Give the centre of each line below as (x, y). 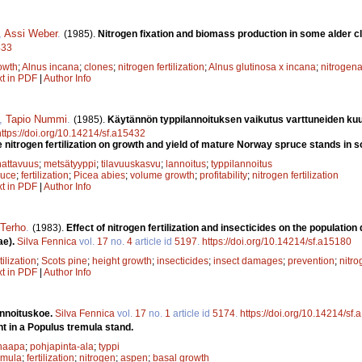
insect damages (248, 261)
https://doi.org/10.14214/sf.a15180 (277, 241)
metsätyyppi (70, 164)
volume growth (162, 175)
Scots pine (64, 261)
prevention (311, 261)
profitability (223, 175)
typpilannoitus (242, 164)
